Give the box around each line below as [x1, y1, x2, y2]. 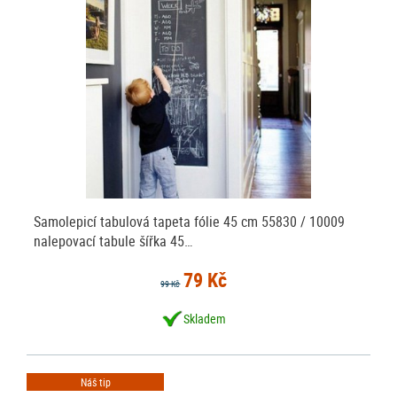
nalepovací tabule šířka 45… [34, 230, 193, 251]
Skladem [183, 309, 227, 327]
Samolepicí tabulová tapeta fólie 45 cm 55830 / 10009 [34, 211, 346, 231]
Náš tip [80, 374, 111, 389]
